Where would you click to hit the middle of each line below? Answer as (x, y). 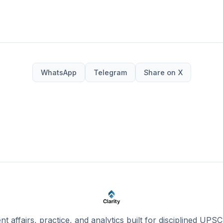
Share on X (163, 73)
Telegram (110, 73)
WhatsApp (58, 73)
